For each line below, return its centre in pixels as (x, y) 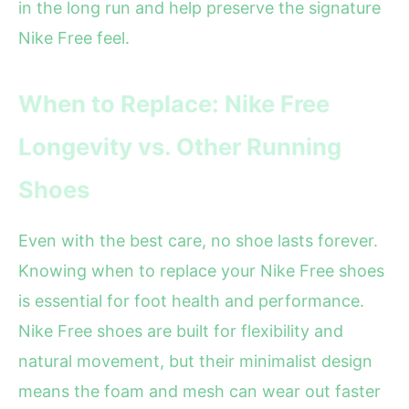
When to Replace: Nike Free (174, 104)
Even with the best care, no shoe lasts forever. (198, 241)
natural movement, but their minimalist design (195, 362)
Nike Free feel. (74, 38)
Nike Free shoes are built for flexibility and (181, 331)
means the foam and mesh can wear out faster (199, 392)
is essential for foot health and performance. (191, 301)
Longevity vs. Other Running (180, 147)
